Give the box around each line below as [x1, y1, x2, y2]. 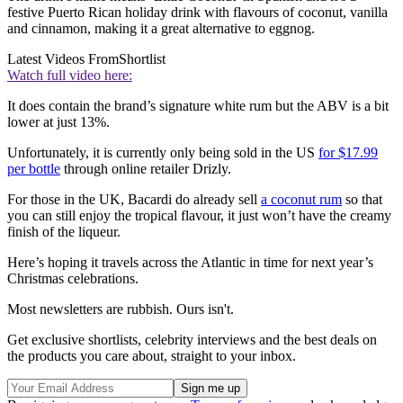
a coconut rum [261, 191, 342, 207]
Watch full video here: [7, 67, 132, 83]
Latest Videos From [7, 50, 119, 67]
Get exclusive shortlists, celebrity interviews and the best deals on [7, 331, 377, 347]
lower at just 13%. [7, 113, 110, 130]
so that [342, 191, 382, 207]
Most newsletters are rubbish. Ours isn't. [7, 300, 234, 317]
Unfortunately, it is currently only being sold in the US [7, 144, 318, 160]
